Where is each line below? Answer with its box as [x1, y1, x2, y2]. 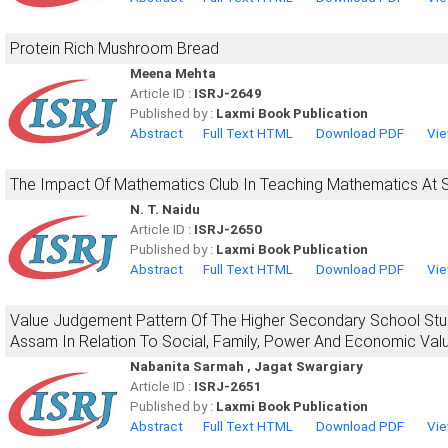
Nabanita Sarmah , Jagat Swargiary [130, 359, 363, 374]
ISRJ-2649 [194, 86, 262, 101]
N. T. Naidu [130, 202, 200, 217]
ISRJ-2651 [194, 379, 262, 394]
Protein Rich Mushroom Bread [10, 39, 219, 58]
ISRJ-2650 [194, 222, 262, 237]
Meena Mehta [130, 66, 216, 81]
